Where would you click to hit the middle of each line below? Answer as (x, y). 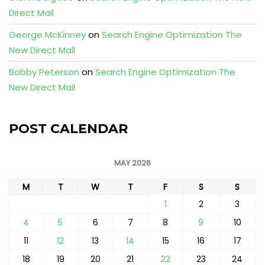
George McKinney (47, 35)
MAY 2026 (132, 163)
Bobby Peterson (44, 72)
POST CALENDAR (68, 129)
